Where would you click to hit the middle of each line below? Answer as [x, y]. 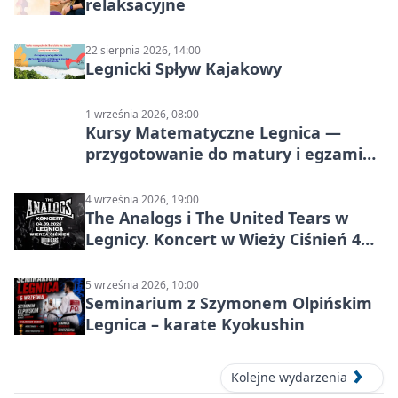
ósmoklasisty [137, 175]
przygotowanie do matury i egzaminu [235, 154]
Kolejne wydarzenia [289, 378]
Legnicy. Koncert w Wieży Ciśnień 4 [223, 239]
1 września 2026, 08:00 [142, 115]
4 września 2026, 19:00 [142, 200]
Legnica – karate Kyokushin [195, 325]
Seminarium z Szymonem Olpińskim [229, 303]
